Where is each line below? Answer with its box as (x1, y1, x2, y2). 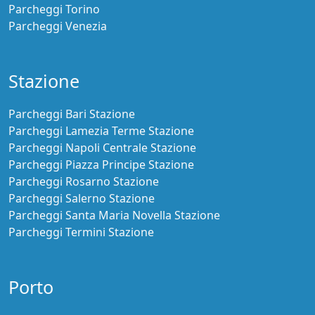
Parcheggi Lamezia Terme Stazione (8, 122, 194, 139)
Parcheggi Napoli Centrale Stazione (8, 139, 196, 155)
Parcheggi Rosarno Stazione (8, 173, 159, 189)
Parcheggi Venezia (8, 18, 107, 34)
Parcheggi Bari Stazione (8, 105, 135, 122)
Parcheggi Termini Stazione (8, 224, 154, 240)
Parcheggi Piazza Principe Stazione (8, 156, 194, 172)
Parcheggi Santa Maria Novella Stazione (8, 207, 220, 223)
